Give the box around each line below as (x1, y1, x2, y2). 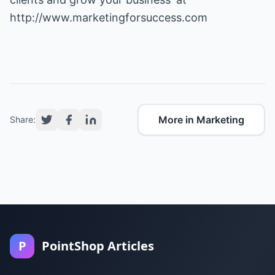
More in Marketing (158, 114, 244, 126)
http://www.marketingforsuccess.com (10, 11, 207, 24)
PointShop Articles (42, 238, 154, 254)
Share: (10, 114, 36, 125)
